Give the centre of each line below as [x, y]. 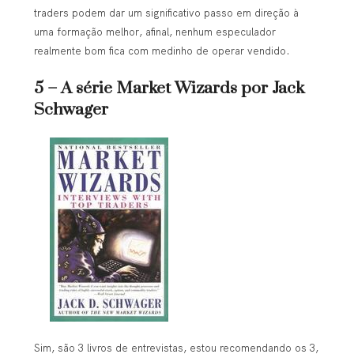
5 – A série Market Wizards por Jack [169, 88]
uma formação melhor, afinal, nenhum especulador [154, 31]
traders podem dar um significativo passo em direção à [166, 12]
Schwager [71, 109]
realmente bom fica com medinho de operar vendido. [162, 50]
